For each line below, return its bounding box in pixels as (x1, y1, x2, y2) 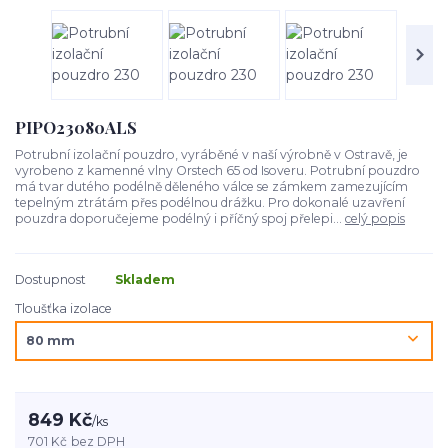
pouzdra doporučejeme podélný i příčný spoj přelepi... (15, 210, 345, 226)
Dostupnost (15, 271, 86, 287)
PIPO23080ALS (15, 116, 137, 139)
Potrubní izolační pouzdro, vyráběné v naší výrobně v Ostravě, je (15, 146, 408, 162)
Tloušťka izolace (15, 300, 112, 316)
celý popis (345, 210, 405, 226)
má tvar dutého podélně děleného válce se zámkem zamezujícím (15, 178, 408, 194)
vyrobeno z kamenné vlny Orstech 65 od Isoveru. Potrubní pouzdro (15, 162, 420, 178)
